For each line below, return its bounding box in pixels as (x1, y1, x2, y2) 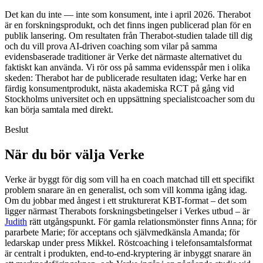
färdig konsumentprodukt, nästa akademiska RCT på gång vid (5, 83, 234, 94)
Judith (5, 216, 27, 227)
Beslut (5, 124, 28, 135)
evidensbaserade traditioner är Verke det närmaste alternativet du (5, 52, 242, 62)
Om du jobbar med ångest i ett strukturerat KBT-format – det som (5, 195, 247, 205)
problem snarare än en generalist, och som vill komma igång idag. (5, 184, 247, 195)
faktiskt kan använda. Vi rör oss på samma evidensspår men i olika (5, 62, 250, 73)
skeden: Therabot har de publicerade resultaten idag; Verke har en (5, 73, 247, 83)
